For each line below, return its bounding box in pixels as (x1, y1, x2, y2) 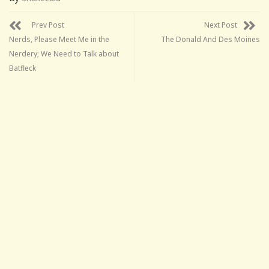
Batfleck (9, 62, 36, 73)
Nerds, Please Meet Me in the (9, 34, 109, 44)
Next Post (204, 19, 237, 30)
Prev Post (32, 19, 64, 30)
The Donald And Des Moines (161, 34, 260, 44)
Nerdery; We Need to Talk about (9, 48, 119, 59)
